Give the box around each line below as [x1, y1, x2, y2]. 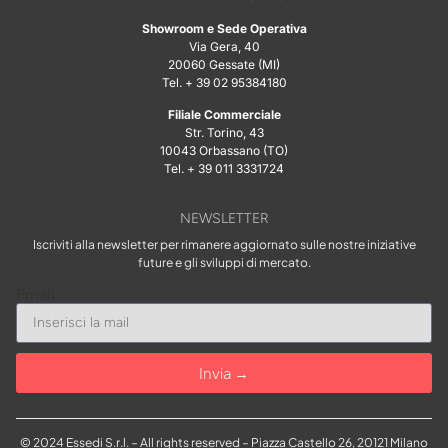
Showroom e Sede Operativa [141, 20, 307, 36]
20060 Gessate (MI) [168, 56, 280, 72]
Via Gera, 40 [188, 38, 260, 54]
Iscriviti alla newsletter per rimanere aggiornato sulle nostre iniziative [32, 237, 416, 253]
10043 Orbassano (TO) [160, 142, 288, 158]
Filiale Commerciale [167, 106, 281, 122]
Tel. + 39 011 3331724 [164, 160, 284, 176]
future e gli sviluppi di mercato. [137, 255, 311, 271]
